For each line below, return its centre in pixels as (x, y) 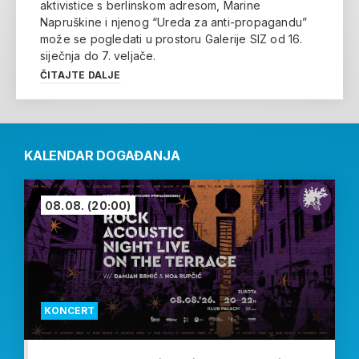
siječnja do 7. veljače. (98, 55)
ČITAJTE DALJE (81, 75)
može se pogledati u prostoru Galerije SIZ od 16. (171, 38)
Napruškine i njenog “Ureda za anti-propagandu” (174, 22)
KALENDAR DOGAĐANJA (102, 155)
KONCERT (69, 310)
